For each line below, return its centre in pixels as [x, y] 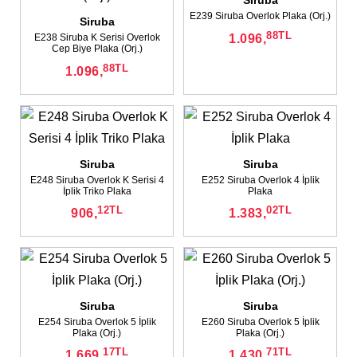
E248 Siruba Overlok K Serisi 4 [97, 180]
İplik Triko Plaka [97, 191]
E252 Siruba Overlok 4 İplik [260, 180]
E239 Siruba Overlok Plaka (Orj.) [260, 16]
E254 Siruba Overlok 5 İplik [97, 322]
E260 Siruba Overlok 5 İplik [260, 322]
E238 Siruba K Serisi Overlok [97, 38]
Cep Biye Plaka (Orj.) [97, 49]
